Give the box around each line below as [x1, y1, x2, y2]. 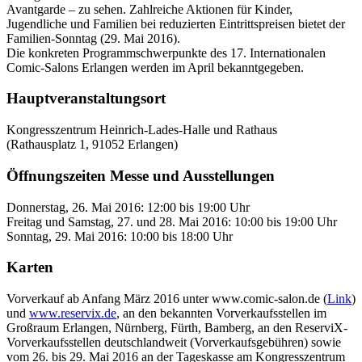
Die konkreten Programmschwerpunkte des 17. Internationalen [6, 45, 326, 60]
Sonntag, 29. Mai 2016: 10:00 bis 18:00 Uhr [6, 229, 233, 243]
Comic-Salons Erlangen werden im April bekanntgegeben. [6, 60, 304, 74]
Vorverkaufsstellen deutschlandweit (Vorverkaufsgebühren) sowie [6, 335, 341, 349]
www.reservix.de [29, 305, 116, 320]
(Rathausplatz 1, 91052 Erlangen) [6, 137, 178, 152]
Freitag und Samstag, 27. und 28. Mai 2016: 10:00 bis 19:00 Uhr [6, 214, 337, 229]
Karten [6, 259, 53, 276]
